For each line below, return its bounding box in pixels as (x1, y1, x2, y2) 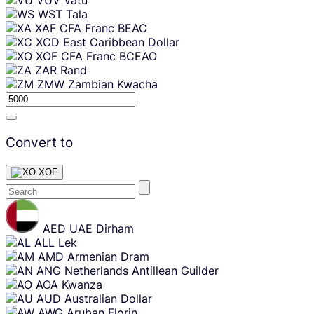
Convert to (6, 134, 73, 151)
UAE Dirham (69, 221, 134, 236)
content (5, 209, 35, 220)
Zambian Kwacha (68, 76, 158, 91)
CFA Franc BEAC (60, 20, 147, 35)
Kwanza (62, 278, 102, 292)
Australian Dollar (64, 292, 152, 306)
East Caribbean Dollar (63, 34, 179, 49)
